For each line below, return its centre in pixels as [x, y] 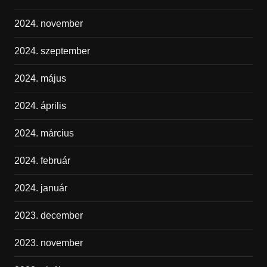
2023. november [48, 243]
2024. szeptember [52, 51]
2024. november [48, 24]
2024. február [42, 161]
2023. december [48, 215]
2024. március [44, 133]
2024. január [41, 188]
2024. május [40, 78]
